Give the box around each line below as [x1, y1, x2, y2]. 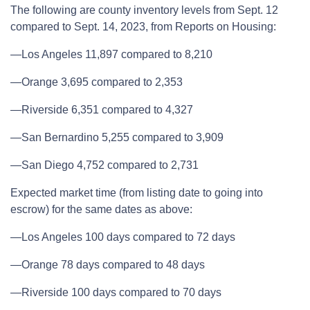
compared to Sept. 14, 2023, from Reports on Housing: [10, 20, 276, 33]
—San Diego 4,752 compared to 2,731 [10, 158, 199, 171]
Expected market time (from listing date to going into [10, 186, 263, 199]
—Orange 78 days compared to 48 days [10, 258, 205, 271]
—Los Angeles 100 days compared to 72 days [10, 230, 235, 243]
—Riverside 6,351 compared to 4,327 [10, 103, 193, 116]
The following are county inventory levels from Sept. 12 [10, 3, 278, 16]
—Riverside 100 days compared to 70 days [10, 286, 221, 298]
